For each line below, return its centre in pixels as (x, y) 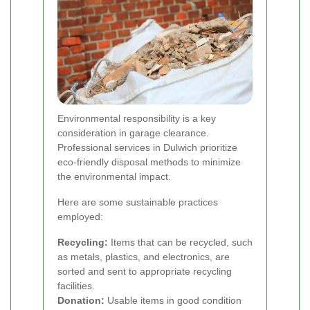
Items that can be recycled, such (180, 242)
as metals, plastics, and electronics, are (144, 256)
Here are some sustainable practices (138, 202)
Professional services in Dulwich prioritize (147, 147)
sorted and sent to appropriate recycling (145, 271)
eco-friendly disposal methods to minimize (149, 162)
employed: (80, 216)
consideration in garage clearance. (133, 133)
